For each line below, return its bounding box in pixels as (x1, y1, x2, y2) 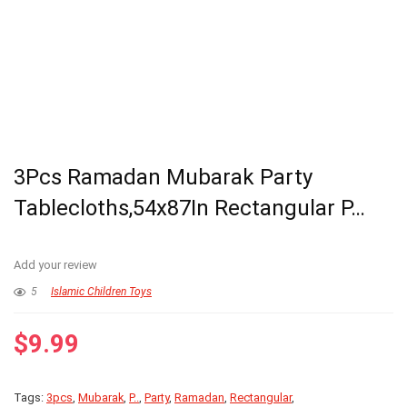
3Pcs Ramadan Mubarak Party (14, 164, 313, 191)
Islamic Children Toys (51, 285, 152, 299)
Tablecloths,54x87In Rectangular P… (14, 195, 365, 222)
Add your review (14, 258, 97, 273)
